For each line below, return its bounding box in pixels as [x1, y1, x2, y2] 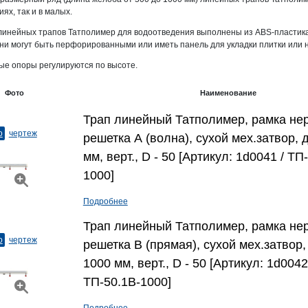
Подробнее [82, 197, 128, 206]
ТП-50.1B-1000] [82, 275, 171, 289]
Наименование [200, 89, 257, 97]
